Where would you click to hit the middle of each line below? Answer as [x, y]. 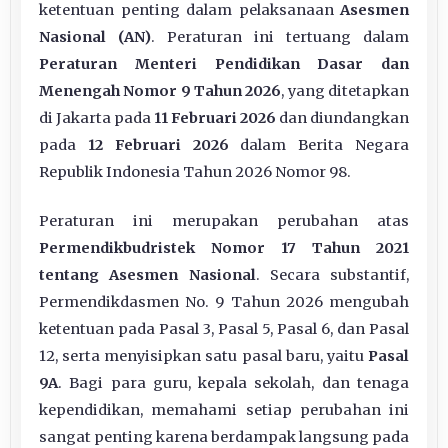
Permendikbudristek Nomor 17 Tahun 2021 [224, 247]
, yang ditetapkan [345, 90]
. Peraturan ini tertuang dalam [280, 36]
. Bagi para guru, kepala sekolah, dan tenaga [233, 382]
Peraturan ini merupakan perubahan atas [224, 220]
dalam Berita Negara [319, 144]
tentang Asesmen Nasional [147, 274]
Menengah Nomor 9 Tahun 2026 [160, 90]
